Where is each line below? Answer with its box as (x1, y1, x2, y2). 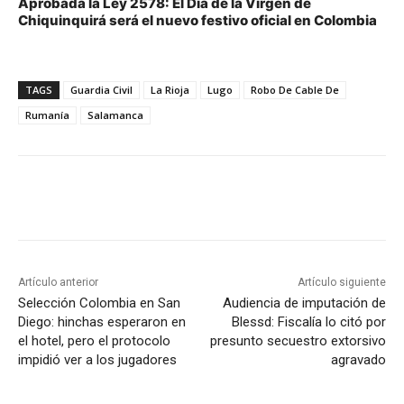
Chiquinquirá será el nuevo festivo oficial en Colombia (18, 12, 377, 30)
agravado (330, 352, 386, 369)
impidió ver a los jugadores (18, 352, 177, 369)
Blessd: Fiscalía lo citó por (231, 314, 386, 331)
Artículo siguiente (297, 276, 386, 289)
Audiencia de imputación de (222, 295, 386, 312)
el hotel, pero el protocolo (18, 333, 170, 350)
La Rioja (151, 83, 189, 97)
